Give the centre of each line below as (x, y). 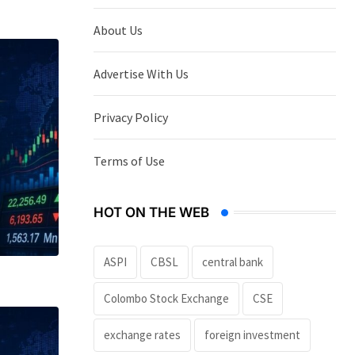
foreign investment (252, 334)
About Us (118, 30)
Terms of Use (129, 160)
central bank (233, 261)
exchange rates (142, 334)
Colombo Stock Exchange (166, 298)
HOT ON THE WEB (151, 212)
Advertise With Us (141, 73)
